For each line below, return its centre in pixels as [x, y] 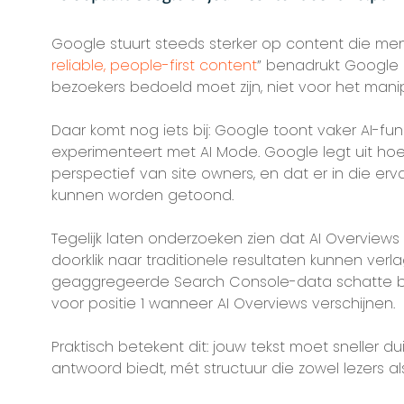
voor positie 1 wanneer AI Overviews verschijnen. [223, 303]
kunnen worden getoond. [142, 195]
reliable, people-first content [154, 65]
